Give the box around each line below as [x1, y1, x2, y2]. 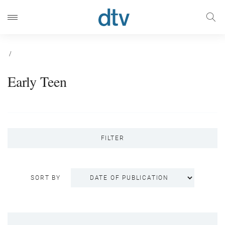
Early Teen [8, 72, 67, 91]
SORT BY [31, 174, 61, 181]
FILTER [100, 135, 125, 142]
